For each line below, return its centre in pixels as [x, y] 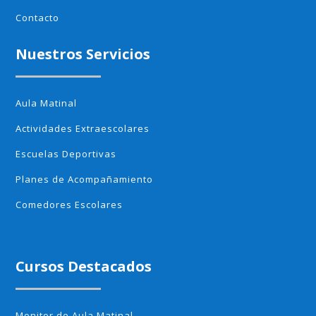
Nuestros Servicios [83, 54]
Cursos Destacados [84, 267]
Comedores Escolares [69, 205]
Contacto [38, 18]
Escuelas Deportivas [66, 154]
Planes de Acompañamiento [85, 180]
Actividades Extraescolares [83, 129]
